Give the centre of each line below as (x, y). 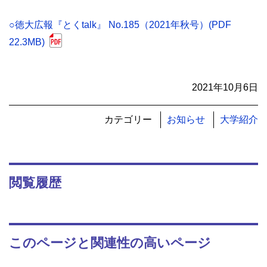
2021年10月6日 (225, 87)
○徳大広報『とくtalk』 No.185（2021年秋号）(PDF (120, 25)
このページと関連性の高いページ (110, 243)
